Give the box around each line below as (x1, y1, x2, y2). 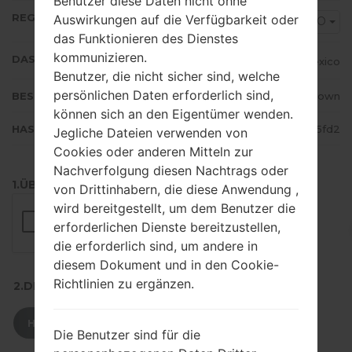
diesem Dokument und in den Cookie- (53, 257, 279, 273)
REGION (12, 11, 56, 24)
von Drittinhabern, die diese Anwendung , (53, 181, 299, 198)
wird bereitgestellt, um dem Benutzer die (53, 200, 295, 217)
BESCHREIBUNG (12, 90, 100, 103)
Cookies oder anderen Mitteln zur (53, 144, 253, 160)
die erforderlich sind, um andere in (53, 238, 258, 255)
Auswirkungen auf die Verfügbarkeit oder (53, 12, 299, 28)
